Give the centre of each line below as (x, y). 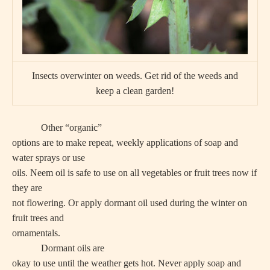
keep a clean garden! (135, 91)
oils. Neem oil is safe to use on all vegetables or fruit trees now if (134, 173)
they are (27, 188)
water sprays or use (49, 158)
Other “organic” (57, 127)
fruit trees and (38, 218)
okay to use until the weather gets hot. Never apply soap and (127, 263)
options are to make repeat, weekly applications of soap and (125, 143)
